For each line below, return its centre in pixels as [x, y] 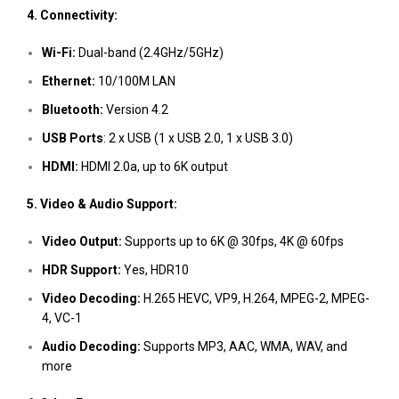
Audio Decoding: [91, 346]
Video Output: [82, 241]
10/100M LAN [135, 81]
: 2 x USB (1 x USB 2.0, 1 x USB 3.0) [198, 138]
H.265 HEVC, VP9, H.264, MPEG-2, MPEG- [255, 298]
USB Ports [73, 138]
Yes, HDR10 [156, 270]
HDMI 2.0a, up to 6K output [153, 167]
